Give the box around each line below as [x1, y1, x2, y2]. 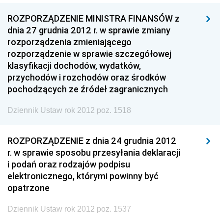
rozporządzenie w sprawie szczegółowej [7, 48, 171, 59]
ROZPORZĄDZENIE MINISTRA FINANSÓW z [7, 13, 180, 24]
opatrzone [7, 182, 50, 193]
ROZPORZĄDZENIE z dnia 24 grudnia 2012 [7, 135, 176, 146]
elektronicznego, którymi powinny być [7, 170, 159, 182]
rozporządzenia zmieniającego [7, 36, 132, 48]
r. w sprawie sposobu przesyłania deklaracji [7, 147, 180, 158]
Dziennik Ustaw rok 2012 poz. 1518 [7, 106, 131, 114]
